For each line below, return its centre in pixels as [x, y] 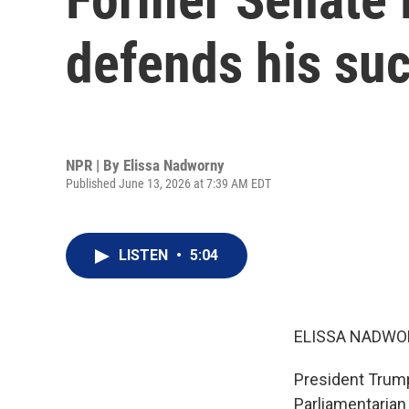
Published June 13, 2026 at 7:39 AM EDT [168, 183]
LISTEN [145, 255]
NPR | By [94, 165]
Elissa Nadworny [174, 165]
